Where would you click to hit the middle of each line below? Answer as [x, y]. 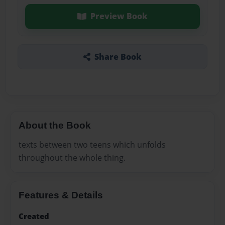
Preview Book [119, 16]
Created [34, 216]
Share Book [118, 57]
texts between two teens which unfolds [92, 144]
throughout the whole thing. [72, 157]
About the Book [55, 125]
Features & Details [61, 195]
